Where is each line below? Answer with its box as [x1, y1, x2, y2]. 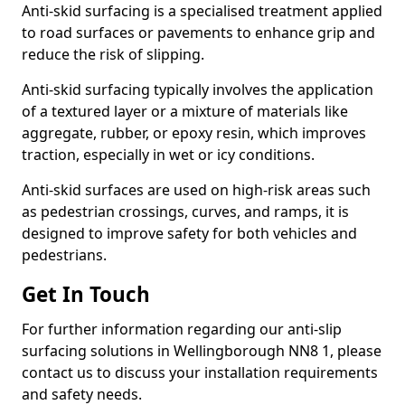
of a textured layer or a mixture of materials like [22, 101, 348, 121]
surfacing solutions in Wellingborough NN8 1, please [22, 341, 381, 361]
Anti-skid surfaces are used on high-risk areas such [22, 180, 371, 200]
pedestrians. [22, 245, 107, 265]
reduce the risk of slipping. [22, 44, 204, 64]
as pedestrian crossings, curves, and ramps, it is [22, 202, 349, 221]
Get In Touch [22, 280, 150, 308]
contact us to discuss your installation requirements [22, 363, 378, 382]
